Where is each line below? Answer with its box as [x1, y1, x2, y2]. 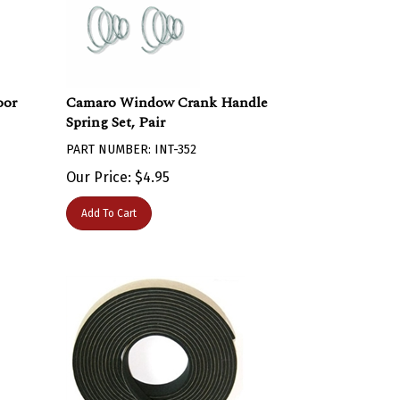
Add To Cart [81, 198, 137, 211]
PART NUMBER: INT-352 [66, 133, 197, 148]
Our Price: [66, 160, 132, 177]
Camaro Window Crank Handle [66, 83, 269, 104]
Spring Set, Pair [66, 103, 166, 124]
